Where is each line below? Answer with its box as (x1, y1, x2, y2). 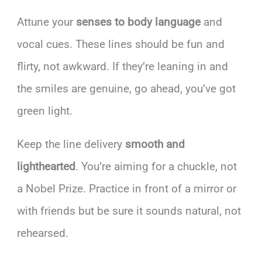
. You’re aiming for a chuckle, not (75, 159, 237, 173)
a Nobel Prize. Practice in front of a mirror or (17, 181, 237, 195)
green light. (17, 104, 73, 118)
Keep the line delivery (17, 137, 126, 151)
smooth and (125, 137, 185, 151)
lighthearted (17, 159, 76, 173)
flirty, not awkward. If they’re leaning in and (17, 59, 229, 73)
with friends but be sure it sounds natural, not (17, 204, 242, 218)
